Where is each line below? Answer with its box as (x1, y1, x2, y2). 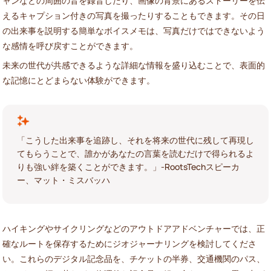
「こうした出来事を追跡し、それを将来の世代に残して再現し (17, 134, 254, 146)
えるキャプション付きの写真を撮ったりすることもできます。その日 (2, 9, 265, 21)
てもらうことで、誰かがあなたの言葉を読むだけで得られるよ (17, 147, 254, 159)
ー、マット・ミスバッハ (17, 174, 110, 186)
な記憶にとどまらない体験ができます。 (2, 74, 155, 86)
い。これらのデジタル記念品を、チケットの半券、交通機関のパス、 (2, 252, 265, 264)
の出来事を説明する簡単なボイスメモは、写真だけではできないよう (2, 24, 265, 36)
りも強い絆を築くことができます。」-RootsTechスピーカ (17, 160, 240, 172)
